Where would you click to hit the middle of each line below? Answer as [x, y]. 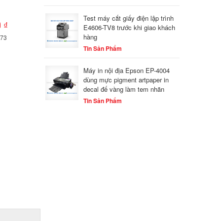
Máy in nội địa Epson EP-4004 [127, 70]
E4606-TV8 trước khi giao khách [129, 27]
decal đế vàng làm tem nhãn [124, 89]
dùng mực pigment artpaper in [126, 80]
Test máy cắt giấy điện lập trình [129, 18]
